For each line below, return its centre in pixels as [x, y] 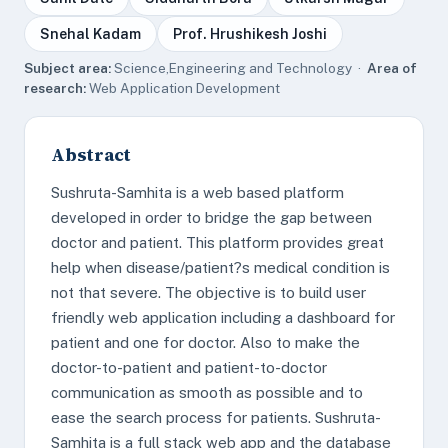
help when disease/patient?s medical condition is [220, 267]
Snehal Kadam [90, 34]
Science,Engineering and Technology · [239, 68]
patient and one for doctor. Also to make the [205, 342]
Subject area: [67, 68]
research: [55, 88]
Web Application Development [183, 88]
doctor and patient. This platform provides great [217, 242]
